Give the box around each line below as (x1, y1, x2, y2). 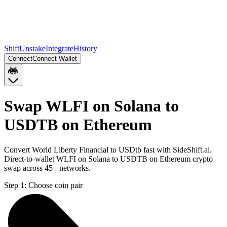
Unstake (19, 44, 46, 53)
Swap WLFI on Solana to (4, 97, 179, 116)
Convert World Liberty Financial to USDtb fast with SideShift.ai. (4, 145, 212, 154)
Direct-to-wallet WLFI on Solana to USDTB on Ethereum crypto (4, 154, 213, 163)
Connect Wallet (32, 55, 77, 62)
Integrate (46, 44, 73, 53)
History (73, 44, 97, 53)
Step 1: (4, 180, 26, 190)
